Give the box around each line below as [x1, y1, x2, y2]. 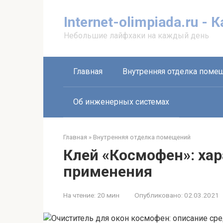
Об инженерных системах [73, 97, 169, 107]
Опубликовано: [134, 191, 183, 199]
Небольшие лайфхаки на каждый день [64, 31, 209, 40]
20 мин [96, 191, 119, 199]
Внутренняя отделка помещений [93, 133, 191, 141]
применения [63, 163, 152, 180]
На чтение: [63, 191, 96, 199]
